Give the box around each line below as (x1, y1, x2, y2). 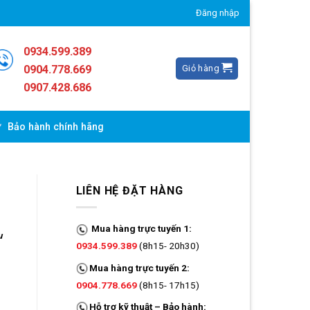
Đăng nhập (196, 7, 239, 18)
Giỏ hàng (181, 62, 220, 73)
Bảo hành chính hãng (8, 121, 104, 134)
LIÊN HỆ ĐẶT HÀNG (75, 183, 183, 197)
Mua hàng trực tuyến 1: (91, 223, 192, 235)
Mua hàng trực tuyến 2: (89, 262, 190, 273)
